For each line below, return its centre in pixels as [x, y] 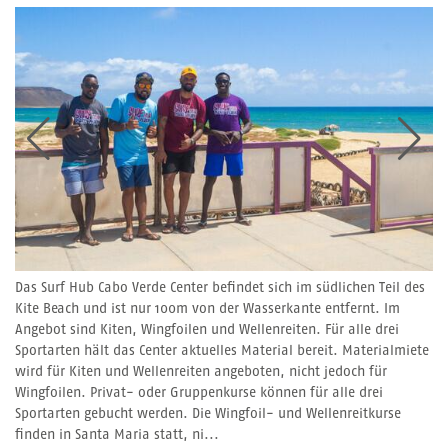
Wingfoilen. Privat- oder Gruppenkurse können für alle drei [199, 392]
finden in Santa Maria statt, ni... [117, 434]
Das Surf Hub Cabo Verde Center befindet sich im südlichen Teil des [220, 287]
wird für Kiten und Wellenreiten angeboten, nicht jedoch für [201, 371]
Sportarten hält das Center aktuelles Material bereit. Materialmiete [222, 350]
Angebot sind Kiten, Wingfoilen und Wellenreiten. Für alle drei [207, 329]
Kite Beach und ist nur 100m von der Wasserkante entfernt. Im [207, 308]
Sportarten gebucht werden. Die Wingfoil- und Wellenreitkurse [208, 413]
